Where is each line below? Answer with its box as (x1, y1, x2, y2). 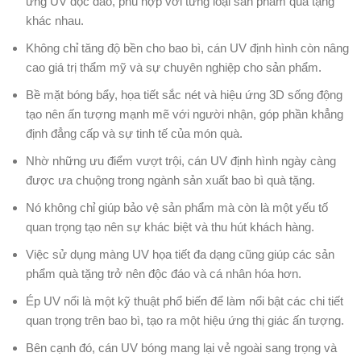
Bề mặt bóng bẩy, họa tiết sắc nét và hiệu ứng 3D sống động (26, 87, 342, 102)
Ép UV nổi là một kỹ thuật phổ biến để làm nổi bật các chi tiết (26, 293, 343, 308)
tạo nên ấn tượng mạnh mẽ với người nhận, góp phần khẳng (26, 106, 343, 121)
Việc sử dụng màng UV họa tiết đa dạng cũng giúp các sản (26, 247, 334, 261)
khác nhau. (26, 13, 84, 27)
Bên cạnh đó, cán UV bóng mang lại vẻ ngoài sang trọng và (26, 340, 337, 355)
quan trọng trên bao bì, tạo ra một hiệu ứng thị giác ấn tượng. (26, 313, 344, 327)
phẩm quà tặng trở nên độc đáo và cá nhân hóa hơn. (26, 266, 301, 280)
